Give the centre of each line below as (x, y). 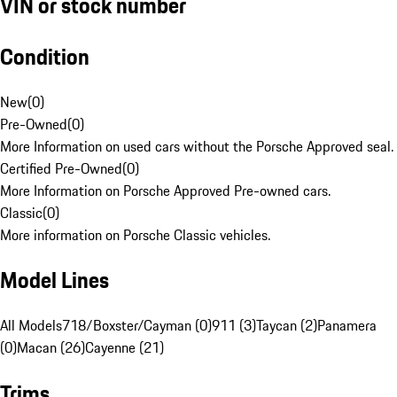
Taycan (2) (287, 326)
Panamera (347, 326)
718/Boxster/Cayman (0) (137, 326)
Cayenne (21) (125, 348)
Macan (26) (51, 348)
